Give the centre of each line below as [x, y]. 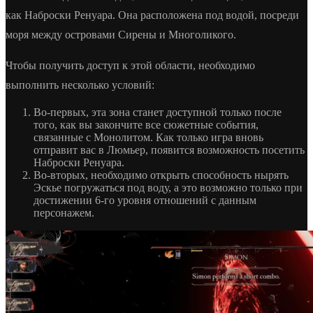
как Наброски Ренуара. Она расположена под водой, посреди [152, 15]
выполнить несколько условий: [80, 85]
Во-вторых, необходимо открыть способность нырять [161, 175]
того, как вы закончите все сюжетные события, [146, 124]
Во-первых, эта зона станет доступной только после [158, 112]
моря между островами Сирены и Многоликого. [121, 34]
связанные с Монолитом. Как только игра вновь [148, 137]
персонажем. [64, 212]
